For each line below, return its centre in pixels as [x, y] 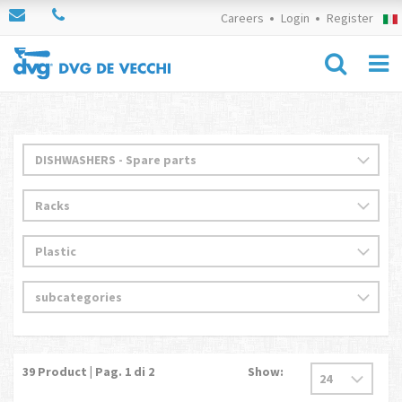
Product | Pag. [79, 371]
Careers [242, 18]
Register [350, 18]
